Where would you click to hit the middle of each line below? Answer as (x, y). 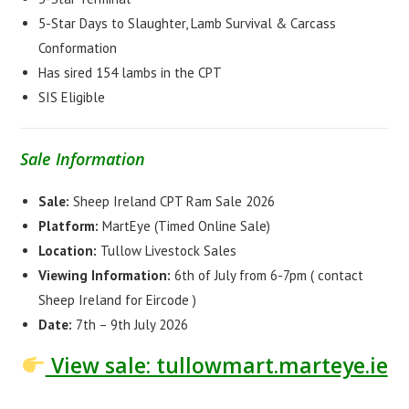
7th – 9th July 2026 (131, 324)
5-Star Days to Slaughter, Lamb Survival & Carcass (188, 23)
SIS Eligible (72, 97)
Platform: (69, 225)
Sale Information (83, 158)
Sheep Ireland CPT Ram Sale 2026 (173, 201)
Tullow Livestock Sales (167, 250)
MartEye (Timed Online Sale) (185, 225)
